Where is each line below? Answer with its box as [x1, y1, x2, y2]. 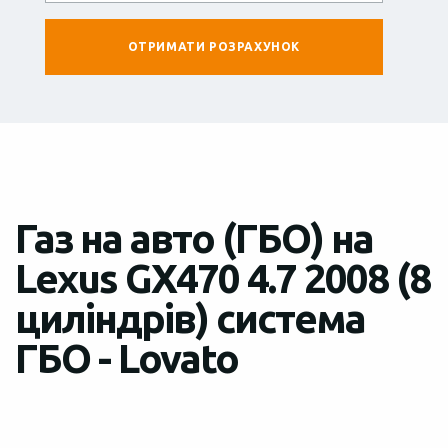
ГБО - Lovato [15, 335, 238, 381]
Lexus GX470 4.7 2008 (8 [15, 255, 430, 301]
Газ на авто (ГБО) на [15, 215, 373, 261]
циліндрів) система [15, 295, 365, 341]
